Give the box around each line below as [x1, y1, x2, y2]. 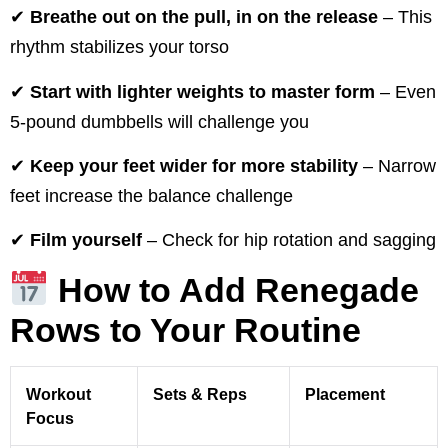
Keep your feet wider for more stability [30, 156, 358, 177]
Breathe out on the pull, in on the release [30, 7, 378, 28]
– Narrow [358, 156, 436, 177]
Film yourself [30, 230, 142, 251]
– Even [375, 81, 436, 102]
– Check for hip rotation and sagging [142, 230, 436, 251]
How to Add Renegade [57, 270, 419, 309]
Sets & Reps [153, 384, 247, 403]
